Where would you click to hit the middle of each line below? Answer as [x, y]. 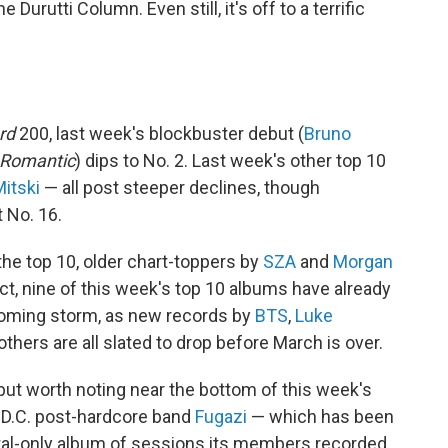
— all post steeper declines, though [180, 188]
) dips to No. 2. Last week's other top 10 [230, 161]
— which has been [320, 417]
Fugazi [221, 417]
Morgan [363, 262]
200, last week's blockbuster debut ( [159, 134]
